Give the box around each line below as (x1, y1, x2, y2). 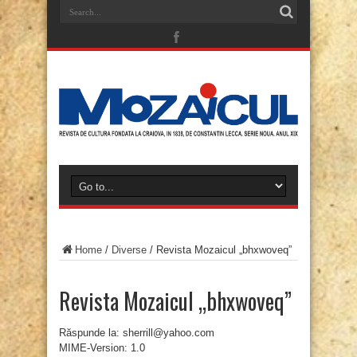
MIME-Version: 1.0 (59, 342, 145, 355)
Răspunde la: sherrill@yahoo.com (59, 327, 214, 339)
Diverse (112, 244, 147, 257)
